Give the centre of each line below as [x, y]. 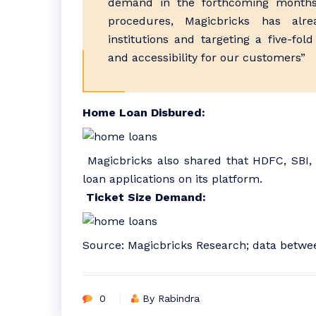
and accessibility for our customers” [207, 57]
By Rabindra [171, 298]
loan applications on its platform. [172, 179]
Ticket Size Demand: [146, 197]
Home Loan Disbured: [144, 113]
